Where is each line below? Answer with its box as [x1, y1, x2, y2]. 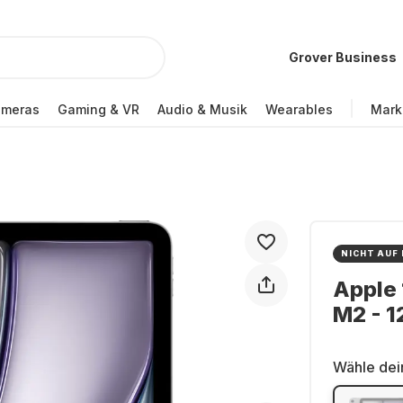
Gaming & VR [58, 101, 139, 117]
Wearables [265, 101, 333, 117]
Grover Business [289, 49, 397, 65]
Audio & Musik [157, 101, 247, 117]
